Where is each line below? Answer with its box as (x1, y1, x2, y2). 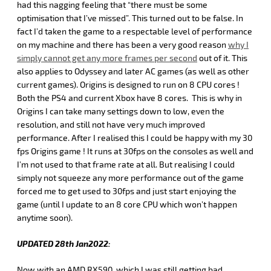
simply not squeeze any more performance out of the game (17, 172, 244, 183)
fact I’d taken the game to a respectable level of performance (17, 26, 252, 37)
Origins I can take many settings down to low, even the (17, 106, 224, 117)
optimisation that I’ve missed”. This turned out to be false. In (17, 13, 243, 24)
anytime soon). (17, 212, 73, 223)
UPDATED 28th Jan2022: (17, 238, 111, 249)
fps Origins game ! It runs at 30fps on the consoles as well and (17, 146, 253, 157)
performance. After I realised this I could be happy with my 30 (17, 132, 252, 143)
